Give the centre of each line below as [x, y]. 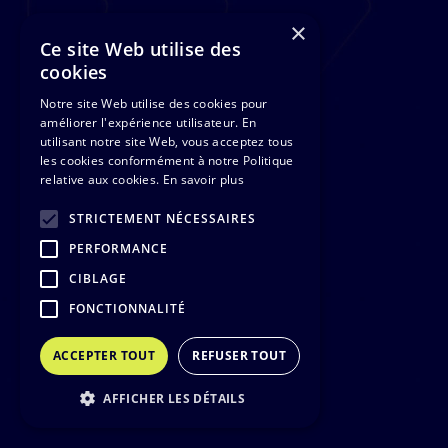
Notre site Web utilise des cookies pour [154, 103]
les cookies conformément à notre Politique [167, 160]
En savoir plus [203, 179]
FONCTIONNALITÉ [127, 308]
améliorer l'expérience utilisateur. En [148, 122]
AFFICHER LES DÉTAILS [174, 398]
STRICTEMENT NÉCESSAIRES [162, 218]
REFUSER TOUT [239, 355]
